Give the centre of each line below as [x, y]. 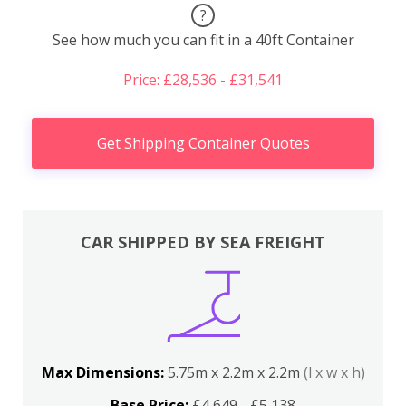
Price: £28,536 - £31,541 [203, 80]
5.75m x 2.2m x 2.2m [235, 372]
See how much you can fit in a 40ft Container [203, 40]
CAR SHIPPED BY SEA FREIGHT [203, 242]
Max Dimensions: [104, 372]
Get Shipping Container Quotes [203, 144]
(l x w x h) [334, 372]
